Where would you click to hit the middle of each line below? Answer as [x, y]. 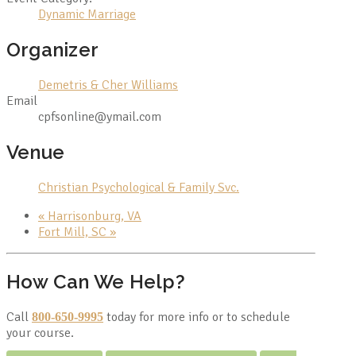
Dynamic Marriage [87, 15]
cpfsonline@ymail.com [100, 117]
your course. [40, 333]
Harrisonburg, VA [93, 216]
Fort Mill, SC [74, 232]
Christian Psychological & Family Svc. [139, 187]
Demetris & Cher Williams [108, 85]
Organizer [53, 50]
